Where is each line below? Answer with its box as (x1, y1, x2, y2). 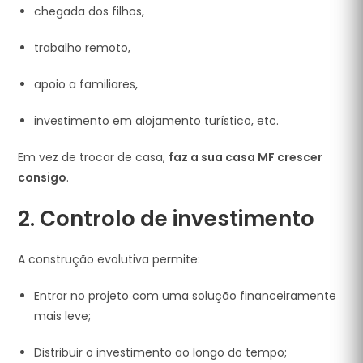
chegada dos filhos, (34, 3, 145, 19)
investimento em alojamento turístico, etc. (34, 113, 280, 129)
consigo (18, 169, 67, 186)
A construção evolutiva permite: (18, 251, 201, 267)
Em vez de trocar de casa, (18, 149, 169, 165)
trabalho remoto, (34, 40, 131, 56)
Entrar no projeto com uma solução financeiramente (34, 288, 337, 304)
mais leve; (34, 308, 92, 324)
